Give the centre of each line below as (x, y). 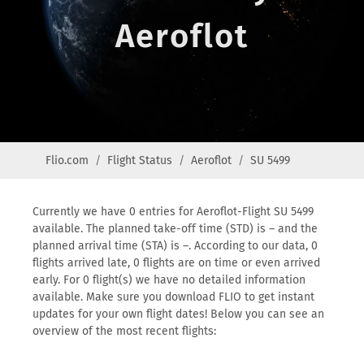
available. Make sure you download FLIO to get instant (173, 297)
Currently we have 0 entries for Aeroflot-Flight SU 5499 (173, 212)
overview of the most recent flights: (124, 331)
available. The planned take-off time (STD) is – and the (175, 229)
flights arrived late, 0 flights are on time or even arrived (176, 263)
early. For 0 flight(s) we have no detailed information (169, 280)
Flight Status (140, 160)
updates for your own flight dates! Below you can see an (178, 314)
